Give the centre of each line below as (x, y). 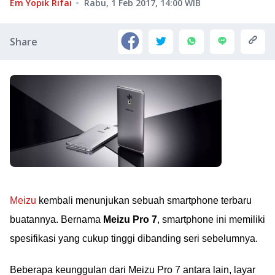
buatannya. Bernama (56, 219)
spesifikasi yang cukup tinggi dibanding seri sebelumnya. (134, 238)
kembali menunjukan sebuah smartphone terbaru (144, 200)
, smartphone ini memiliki (211, 219)
